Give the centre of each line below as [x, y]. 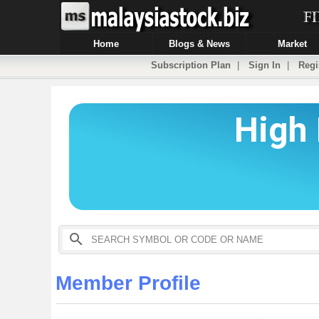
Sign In [265, 65]
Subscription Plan [191, 65]
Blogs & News [199, 44]
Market [292, 44]
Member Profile [128, 283]
